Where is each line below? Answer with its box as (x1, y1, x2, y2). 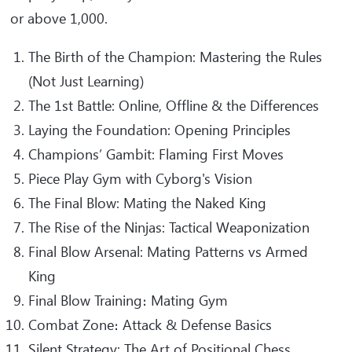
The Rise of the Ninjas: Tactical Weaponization (28, 217, 313, 236)
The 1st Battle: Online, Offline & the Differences (28, 95, 323, 115)
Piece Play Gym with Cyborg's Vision (28, 168, 252, 188)
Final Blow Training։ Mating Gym (28, 290, 228, 310)
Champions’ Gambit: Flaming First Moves (28, 144, 284, 163)
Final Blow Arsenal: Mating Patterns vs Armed (28, 241, 308, 261)
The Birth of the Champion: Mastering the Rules (28, 46, 322, 66)
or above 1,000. (10, 8, 112, 27)
